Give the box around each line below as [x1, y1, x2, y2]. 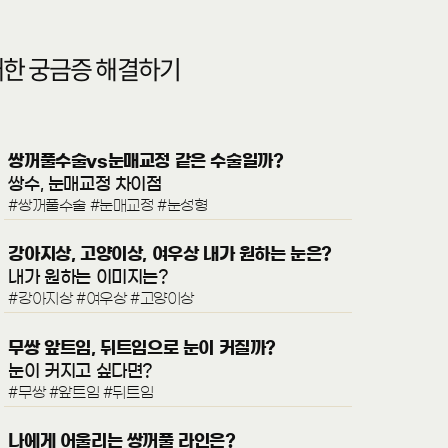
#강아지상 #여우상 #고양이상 [8, 291, 195, 307]
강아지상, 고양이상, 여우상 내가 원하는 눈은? [8, 245, 333, 263]
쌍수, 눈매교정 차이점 [8, 175, 162, 192]
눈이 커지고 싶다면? [8, 361, 154, 379]
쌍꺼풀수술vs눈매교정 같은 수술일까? [8, 152, 284, 169]
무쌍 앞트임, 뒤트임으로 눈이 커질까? [8, 338, 277, 356]
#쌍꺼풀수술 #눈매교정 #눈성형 [8, 198, 208, 213]
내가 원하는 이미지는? [8, 268, 169, 286]
